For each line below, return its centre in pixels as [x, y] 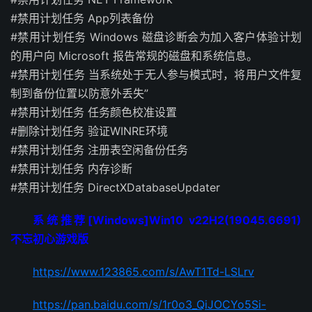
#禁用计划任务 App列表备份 [82, 18]
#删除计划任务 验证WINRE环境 [89, 131]
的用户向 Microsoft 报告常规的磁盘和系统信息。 [134, 55]
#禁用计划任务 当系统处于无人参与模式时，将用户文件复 [156, 74]
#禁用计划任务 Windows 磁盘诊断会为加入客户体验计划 [156, 37]
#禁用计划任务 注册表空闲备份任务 [99, 149]
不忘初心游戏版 [49, 239]
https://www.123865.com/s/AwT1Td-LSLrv [143, 271]
